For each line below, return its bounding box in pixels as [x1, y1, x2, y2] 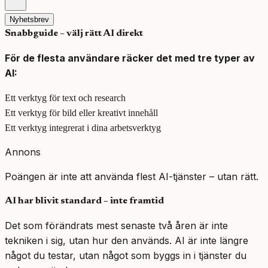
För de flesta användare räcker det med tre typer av [5, 52, 255, 65]
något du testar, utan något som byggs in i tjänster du [5, 249, 246, 262]
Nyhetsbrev [10, 15, 49, 25]
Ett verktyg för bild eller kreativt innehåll [5, 108, 158, 118]
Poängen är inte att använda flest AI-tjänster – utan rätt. [5, 170, 258, 183]
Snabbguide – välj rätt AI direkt [5, 29, 143, 39]
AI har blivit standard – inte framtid [5, 196, 164, 206]
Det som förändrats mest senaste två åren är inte [5, 220, 228, 232]
